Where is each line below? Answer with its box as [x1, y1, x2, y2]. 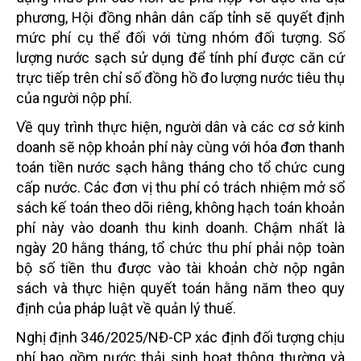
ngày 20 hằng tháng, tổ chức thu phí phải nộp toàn [16, 239, 345, 256]
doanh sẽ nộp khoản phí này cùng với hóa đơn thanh [16, 139, 345, 156]
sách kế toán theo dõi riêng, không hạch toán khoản [16, 199, 345, 216]
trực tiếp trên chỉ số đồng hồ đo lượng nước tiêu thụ [16, 69, 345, 86]
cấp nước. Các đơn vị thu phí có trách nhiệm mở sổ [16, 179, 345, 196]
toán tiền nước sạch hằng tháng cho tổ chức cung [16, 159, 345, 176]
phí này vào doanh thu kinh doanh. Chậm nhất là [16, 219, 345, 236]
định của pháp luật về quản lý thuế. [16, 300, 236, 317]
